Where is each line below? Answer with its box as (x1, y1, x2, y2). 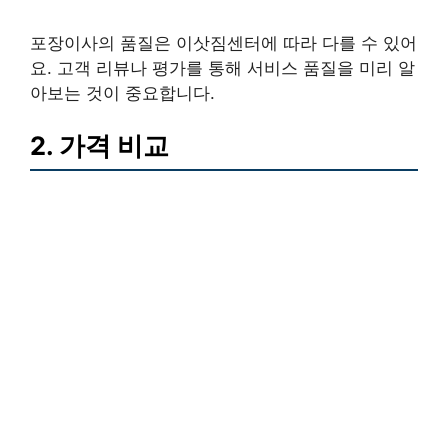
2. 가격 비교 (30, 130, 169, 161)
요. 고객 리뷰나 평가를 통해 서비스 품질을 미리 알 (30, 57, 415, 78)
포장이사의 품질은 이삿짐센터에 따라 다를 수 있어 (30, 32, 417, 53)
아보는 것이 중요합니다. (30, 82, 215, 103)
